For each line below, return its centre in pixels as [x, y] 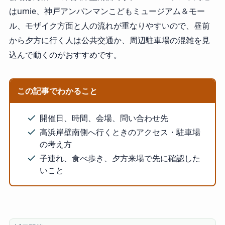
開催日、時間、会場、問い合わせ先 [104, 118]
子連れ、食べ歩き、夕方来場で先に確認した [120, 158]
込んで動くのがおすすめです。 [65, 54]
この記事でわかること [57, 91]
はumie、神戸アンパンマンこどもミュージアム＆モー [107, 11]
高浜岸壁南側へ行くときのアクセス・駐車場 [120, 132]
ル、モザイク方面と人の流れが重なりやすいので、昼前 [109, 25]
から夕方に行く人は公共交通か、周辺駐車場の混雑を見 [109, 40]
